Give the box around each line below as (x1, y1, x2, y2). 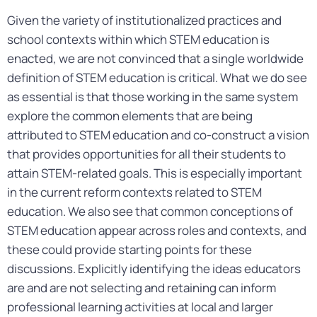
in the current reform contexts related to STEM (7, 184, 262, 200)
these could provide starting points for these (7, 241, 252, 258)
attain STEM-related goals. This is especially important (7, 165, 302, 181)
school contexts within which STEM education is (7, 31, 270, 47)
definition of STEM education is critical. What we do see (7, 69, 307, 86)
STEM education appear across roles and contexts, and (7, 222, 306, 238)
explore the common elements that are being (7, 108, 253, 124)
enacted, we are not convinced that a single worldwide (7, 50, 304, 67)
